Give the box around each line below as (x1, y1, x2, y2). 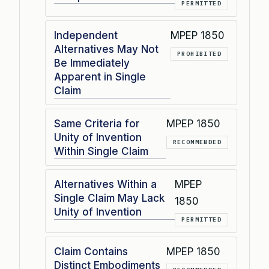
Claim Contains (54, 246, 128, 258)
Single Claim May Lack (54, 192, 165, 204)
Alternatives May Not (54, 43, 159, 55)
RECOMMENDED (172, 138, 222, 146)
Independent (54, 29, 118, 41)
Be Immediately (54, 57, 130, 69)
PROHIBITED (177, 50, 222, 58)
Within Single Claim (54, 145, 148, 157)
